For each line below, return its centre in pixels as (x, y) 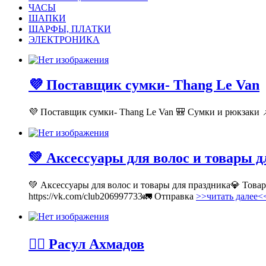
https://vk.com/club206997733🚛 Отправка (112, 196)
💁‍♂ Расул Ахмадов (86, 244)
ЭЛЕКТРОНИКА (64, 39)
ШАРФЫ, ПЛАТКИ (70, 28)
